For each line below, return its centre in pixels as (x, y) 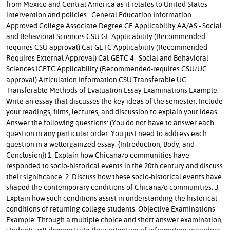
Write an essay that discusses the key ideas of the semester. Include (114, 101)
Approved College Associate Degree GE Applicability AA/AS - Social (114, 25)
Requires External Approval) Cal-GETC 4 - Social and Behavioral (107, 57)
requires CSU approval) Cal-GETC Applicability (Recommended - (109, 47)
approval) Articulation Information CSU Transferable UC (96, 79)
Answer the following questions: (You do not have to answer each (110, 122)
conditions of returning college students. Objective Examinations (111, 208)
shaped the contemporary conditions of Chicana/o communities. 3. (113, 187)
